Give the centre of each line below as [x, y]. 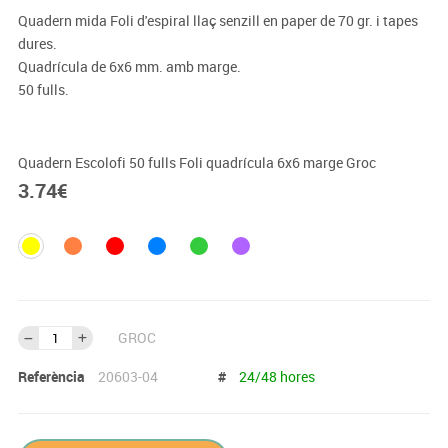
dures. [37, 44]
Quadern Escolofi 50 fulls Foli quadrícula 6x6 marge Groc [196, 163]
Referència [51, 377]
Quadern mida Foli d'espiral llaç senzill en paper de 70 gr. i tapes [217, 21]
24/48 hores [276, 377]
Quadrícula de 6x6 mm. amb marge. [129, 67]
